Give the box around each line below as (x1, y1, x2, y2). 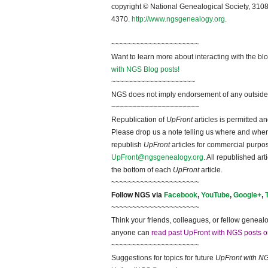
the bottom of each (111, 166, 173, 175)
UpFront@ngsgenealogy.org (111, 153, 203, 162)
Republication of (111, 115, 166, 124)
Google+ (233, 191, 261, 200)
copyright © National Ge (111, 2, 189, 11)
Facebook (164, 191, 197, 200)
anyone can (111, 229, 151, 237)
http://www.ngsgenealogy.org (132, 15, 225, 24)
